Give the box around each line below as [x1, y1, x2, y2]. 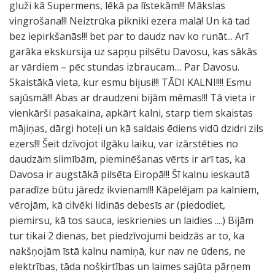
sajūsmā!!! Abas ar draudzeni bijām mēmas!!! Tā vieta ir [9, 91, 256, 104]
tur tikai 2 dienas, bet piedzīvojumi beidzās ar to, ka [9, 229, 244, 242]
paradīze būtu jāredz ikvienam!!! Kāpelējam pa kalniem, [9, 183, 259, 196]
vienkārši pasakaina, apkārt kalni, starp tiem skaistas [9, 106, 253, 120]
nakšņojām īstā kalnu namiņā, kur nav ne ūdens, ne [9, 244, 246, 258]
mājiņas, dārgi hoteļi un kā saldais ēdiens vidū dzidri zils [9, 122, 263, 135]
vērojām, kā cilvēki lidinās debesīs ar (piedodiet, [9, 198, 225, 212]
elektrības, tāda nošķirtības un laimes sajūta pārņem [9, 260, 250, 273]
